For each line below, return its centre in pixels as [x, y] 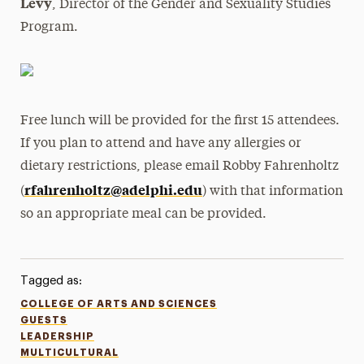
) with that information [273, 192]
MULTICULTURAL [69, 353]
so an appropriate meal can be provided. [144, 214]
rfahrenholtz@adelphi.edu [114, 189]
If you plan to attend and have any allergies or [161, 144]
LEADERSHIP [57, 336]
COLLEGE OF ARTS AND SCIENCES [118, 304]
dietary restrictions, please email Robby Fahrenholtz [180, 167]
